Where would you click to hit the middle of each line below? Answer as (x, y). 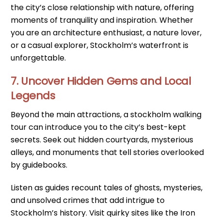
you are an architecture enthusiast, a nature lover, (106, 32)
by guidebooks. (39, 165)
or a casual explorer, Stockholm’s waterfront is (100, 45)
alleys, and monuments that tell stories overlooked (108, 153)
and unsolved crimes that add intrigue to (88, 200)
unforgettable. (39, 58)
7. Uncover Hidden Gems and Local (101, 81)
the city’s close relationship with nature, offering (102, 7)
